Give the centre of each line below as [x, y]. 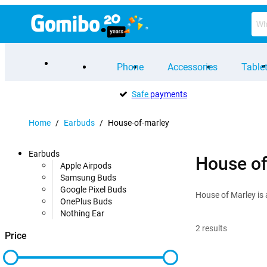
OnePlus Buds [86, 201]
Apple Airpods [86, 166]
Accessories [193, 67]
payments [167, 94]
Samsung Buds [88, 178]
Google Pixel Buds [93, 190]
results [215, 228]
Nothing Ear [82, 213]
